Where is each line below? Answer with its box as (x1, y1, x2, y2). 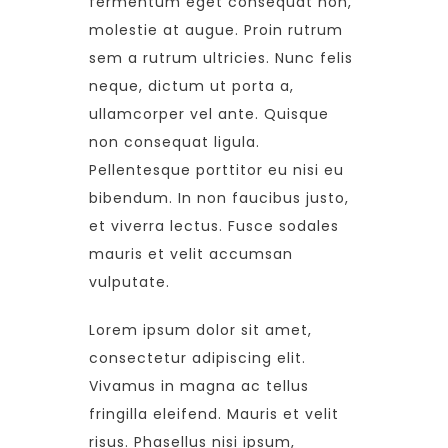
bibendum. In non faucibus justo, (89, 188, 349, 208)
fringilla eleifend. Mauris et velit (89, 404, 339, 424)
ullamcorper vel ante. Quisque (89, 104, 329, 124)
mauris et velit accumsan (89, 244, 293, 264)
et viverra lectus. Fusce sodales (89, 216, 339, 236)
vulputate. (89, 272, 170, 292)
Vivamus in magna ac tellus (89, 376, 309, 396)
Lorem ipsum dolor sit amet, (89, 320, 312, 340)
